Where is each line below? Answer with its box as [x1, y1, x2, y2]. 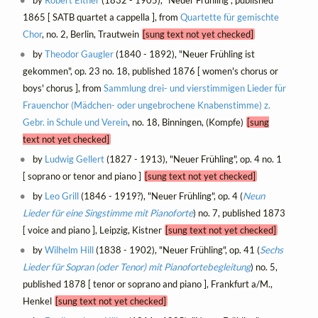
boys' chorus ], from [22, 82, 104, 94]
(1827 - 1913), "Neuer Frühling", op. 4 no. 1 [104, 153, 283, 165]
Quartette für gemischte [180, 11, 279, 23]
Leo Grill [45, 190, 79, 202]
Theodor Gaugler [45, 48, 114, 60]
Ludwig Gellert [45, 153, 105, 165]
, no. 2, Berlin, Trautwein [41, 28, 142, 40]
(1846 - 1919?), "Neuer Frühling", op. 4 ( [79, 190, 243, 202]
